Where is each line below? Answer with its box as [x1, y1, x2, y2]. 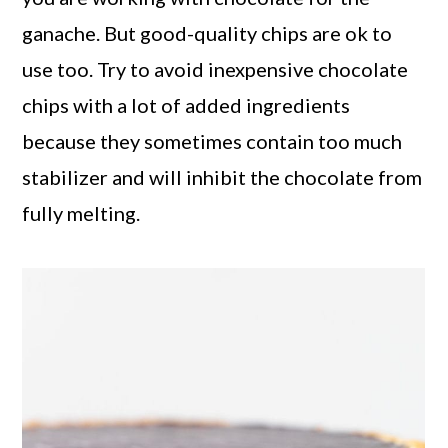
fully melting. [22, 200, 141, 225]
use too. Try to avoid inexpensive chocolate [22, 56, 409, 81]
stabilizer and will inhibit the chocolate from [22, 164, 423, 189]
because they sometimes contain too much [22, 128, 403, 153]
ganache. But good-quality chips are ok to [22, 20, 393, 45]
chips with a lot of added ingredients [22, 92, 351, 117]
